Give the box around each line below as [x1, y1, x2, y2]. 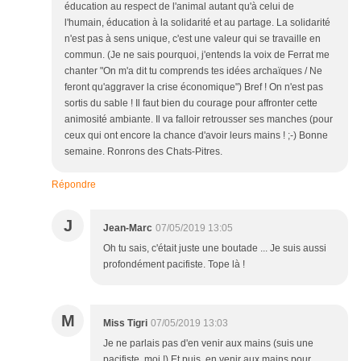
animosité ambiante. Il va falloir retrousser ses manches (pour [64, 114, 333, 126]
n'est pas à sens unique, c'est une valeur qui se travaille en [64, 33, 321, 45]
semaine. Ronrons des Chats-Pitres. [64, 146, 222, 158]
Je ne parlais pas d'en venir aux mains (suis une [103, 338, 313, 350]
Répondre [52, 179, 96, 191]
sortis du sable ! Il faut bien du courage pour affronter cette [64, 98, 317, 110]
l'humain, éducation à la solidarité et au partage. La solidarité [64, 17, 330, 29]
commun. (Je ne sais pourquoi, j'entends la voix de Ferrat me [64, 49, 330, 61]
